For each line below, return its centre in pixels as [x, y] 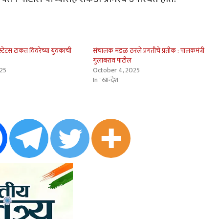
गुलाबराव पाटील [112, 61]
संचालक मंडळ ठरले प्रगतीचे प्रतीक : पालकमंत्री [148, 51]
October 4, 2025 [116, 70]
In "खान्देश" [107, 80]
